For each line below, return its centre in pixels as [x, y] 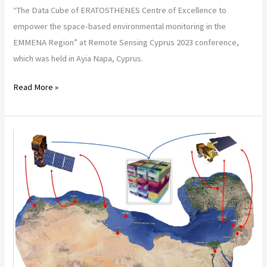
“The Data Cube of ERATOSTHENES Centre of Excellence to [120, 10]
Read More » [36, 87]
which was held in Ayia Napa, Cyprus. [78, 58]
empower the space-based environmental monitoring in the [120, 26]
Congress [30, 201]
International [35, 184]
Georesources [39, 168]
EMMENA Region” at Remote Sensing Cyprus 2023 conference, [126, 42]
